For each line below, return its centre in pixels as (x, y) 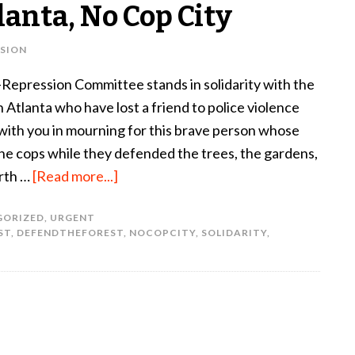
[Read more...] (75, 176)
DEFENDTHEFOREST (70, 233)
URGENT (73, 218)
